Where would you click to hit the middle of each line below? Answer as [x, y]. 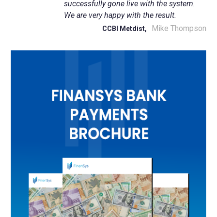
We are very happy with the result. [120, 15]
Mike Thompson [179, 28]
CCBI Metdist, [124, 29]
